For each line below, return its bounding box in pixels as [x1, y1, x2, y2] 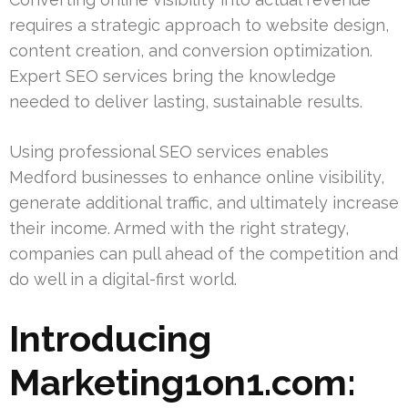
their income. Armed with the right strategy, [9, 219, 349, 239]
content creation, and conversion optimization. [9, 41, 372, 61]
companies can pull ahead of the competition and [9, 244, 398, 264]
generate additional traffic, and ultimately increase [9, 193, 399, 213]
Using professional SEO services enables [9, 142, 329, 162]
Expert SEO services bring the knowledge [9, 66, 336, 87]
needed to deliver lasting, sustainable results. [9, 92, 362, 112]
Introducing [9, 317, 211, 361]
